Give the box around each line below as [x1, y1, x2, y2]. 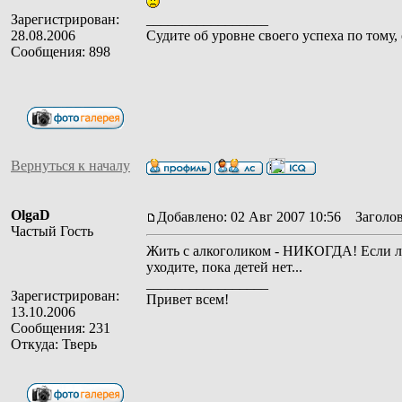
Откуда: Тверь [11, 336, 97, 352]
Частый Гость [11, 223, 93, 239]
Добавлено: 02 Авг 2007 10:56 [157, 208, 341, 224]
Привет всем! [146, 291, 229, 307]
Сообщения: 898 [11, 43, 110, 59]
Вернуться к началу [11, 157, 130, 173]
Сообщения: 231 [11, 319, 110, 336]
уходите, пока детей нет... [146, 258, 302, 275]
